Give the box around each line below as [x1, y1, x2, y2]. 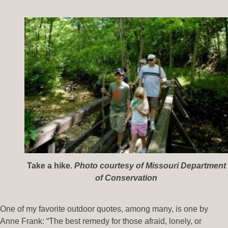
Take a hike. [26, 161, 72, 170]
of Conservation [95, 173, 157, 182]
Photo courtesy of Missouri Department [74, 161, 226, 170]
